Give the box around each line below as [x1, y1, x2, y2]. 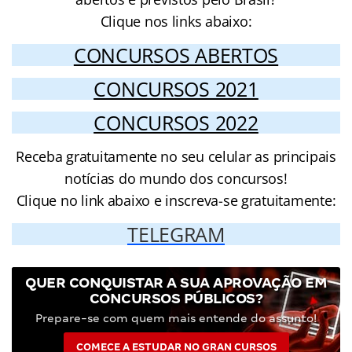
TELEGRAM [127, 220, 225, 247]
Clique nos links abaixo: [100, 11, 252, 31]
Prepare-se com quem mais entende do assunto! [35, 311, 317, 324]
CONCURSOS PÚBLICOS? [89, 289, 263, 306]
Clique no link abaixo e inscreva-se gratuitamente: [16, 190, 336, 210]
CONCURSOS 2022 [93, 108, 258, 136]
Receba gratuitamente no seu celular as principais [16, 146, 336, 166]
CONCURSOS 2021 [93, 75, 258, 102]
